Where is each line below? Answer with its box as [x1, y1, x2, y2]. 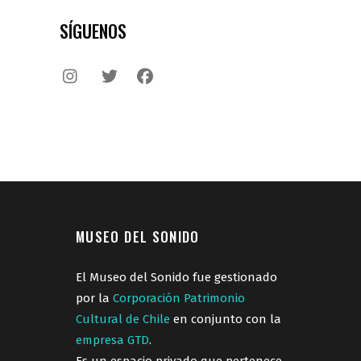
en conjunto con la [170, 312, 281, 326]
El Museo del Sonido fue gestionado [76, 270, 277, 284]
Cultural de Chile [76, 312, 170, 326]
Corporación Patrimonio [113, 291, 245, 305]
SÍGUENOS [60, 18, 127, 44]
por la [76, 291, 113, 305]
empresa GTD [76, 333, 149, 347]
